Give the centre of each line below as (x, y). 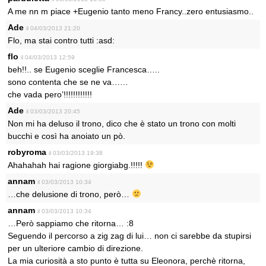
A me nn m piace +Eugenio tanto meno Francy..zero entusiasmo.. (131, 11)
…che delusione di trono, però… (70, 194)
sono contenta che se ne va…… (68, 82)
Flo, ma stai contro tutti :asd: (61, 40)
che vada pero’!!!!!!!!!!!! (50, 94)
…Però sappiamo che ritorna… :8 (71, 223)
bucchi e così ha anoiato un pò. (66, 136)
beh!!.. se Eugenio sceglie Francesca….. (84, 69)
